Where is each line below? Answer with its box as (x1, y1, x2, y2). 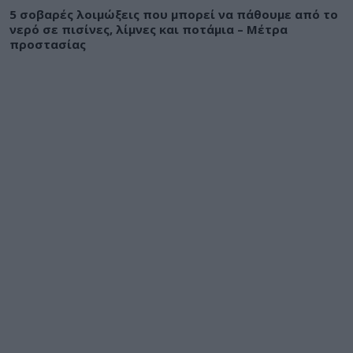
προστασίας (9, 35, 86, 52)
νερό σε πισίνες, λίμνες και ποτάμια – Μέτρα (9, 20, 288, 37)
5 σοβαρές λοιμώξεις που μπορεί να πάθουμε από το (9, 6, 338, 22)
